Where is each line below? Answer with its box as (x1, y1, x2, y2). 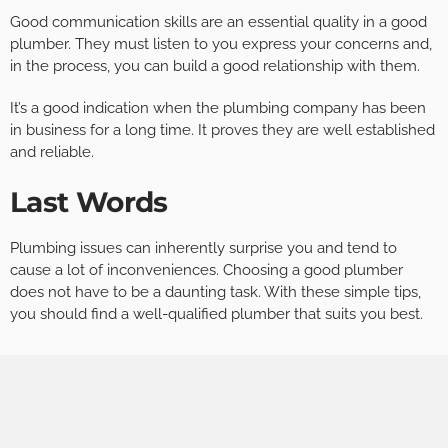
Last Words (10, 185, 168, 220)
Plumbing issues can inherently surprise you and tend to (10, 239, 397, 258)
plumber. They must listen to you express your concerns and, (10, 35, 432, 54)
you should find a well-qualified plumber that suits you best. (10, 305, 423, 324)
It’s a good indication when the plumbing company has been (10, 99, 426, 118)
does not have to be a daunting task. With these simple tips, (10, 283, 421, 302)
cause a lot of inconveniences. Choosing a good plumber (10, 261, 403, 280)
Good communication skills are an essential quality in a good (10, 13, 427, 32)
